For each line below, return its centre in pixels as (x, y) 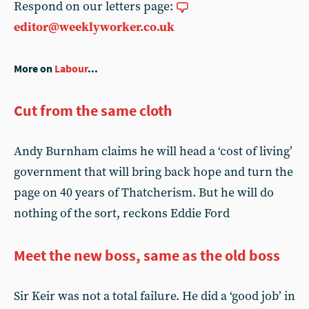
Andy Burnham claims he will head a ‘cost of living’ (153, 151)
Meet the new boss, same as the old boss (147, 255)
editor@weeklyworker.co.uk (94, 27)
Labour (71, 69)
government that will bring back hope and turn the (153, 172)
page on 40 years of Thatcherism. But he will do (144, 193)
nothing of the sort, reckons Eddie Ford (122, 213)
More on (34, 69)
